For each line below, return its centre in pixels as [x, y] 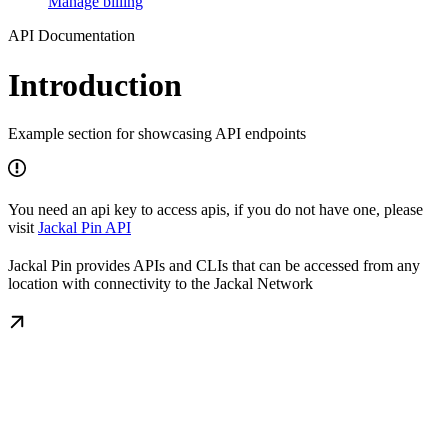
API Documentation [71, 36]
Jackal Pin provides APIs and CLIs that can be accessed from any [214, 266]
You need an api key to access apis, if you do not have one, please [215, 210]
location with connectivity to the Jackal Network [160, 284]
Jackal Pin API [84, 228]
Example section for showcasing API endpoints [157, 134]
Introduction [95, 84]
